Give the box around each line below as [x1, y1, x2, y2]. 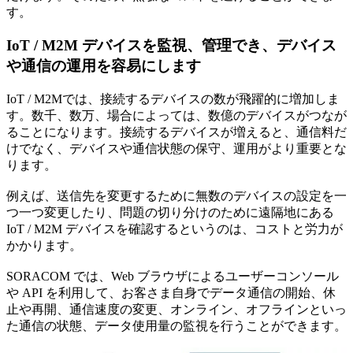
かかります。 [6, 239, 82, 252]
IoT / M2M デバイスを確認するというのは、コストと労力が [6, 222, 343, 236]
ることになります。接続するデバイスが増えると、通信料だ [6, 125, 347, 139]
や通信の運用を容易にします [6, 58, 201, 75]
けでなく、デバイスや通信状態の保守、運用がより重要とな [6, 142, 347, 155]
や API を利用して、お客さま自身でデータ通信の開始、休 [6, 286, 336, 299]
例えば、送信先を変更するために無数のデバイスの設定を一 [6, 189, 347, 203]
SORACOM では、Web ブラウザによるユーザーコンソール [6, 269, 339, 283]
